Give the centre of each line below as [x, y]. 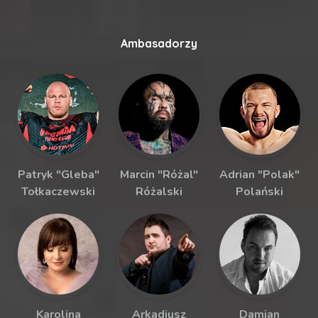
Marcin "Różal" [159, 174]
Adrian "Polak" [260, 174]
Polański [260, 191]
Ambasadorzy [159, 43]
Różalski [159, 191]
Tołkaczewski [59, 191]
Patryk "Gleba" [58, 174]
